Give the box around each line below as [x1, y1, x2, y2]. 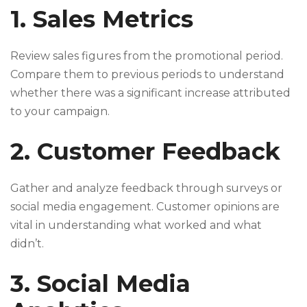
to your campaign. [10, 105, 110, 119]
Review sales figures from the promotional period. [10, 49, 283, 63]
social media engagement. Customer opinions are [10, 200, 280, 214]
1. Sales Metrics [10, 5, 193, 34]
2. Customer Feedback [10, 137, 280, 167]
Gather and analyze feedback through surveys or [10, 182, 282, 195]
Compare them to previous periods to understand [10, 68, 284, 82]
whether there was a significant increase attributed [10, 86, 291, 100]
